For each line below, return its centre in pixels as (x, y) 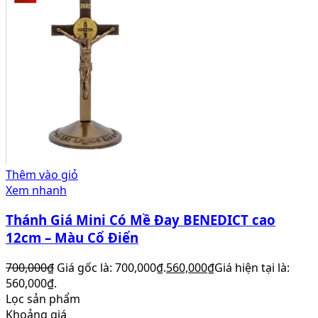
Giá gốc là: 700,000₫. (111, 268)
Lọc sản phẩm (43, 299)
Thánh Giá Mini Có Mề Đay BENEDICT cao (141, 220)
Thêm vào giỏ (42, 174)
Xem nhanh (36, 190)
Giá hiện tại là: (252, 268)
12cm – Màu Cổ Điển (72, 238)
